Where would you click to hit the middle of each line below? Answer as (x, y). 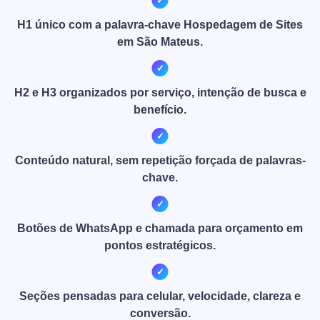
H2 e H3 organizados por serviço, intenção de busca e (160, 92)
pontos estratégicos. (160, 245)
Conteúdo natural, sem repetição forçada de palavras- (160, 160)
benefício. (160, 109)
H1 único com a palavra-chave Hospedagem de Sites (160, 24)
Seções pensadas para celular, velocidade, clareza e (160, 296)
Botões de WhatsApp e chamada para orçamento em (160, 228)
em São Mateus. (160, 41)
